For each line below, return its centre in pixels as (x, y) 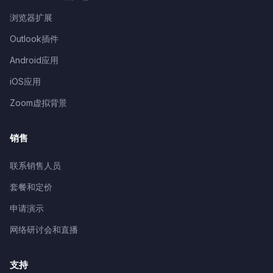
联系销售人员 (35, 165)
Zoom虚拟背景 (38, 103)
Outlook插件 (34, 39)
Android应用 (34, 60)
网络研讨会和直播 (44, 229)
